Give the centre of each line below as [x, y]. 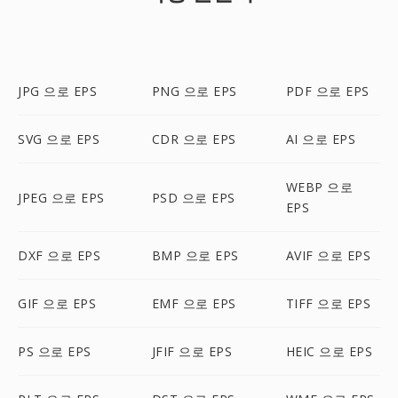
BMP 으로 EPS [195, 255]
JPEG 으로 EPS [61, 197]
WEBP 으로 [319, 187]
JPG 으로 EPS [57, 91]
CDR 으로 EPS [194, 139]
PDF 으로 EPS [327, 91]
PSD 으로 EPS [193, 197]
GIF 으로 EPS [57, 303]
